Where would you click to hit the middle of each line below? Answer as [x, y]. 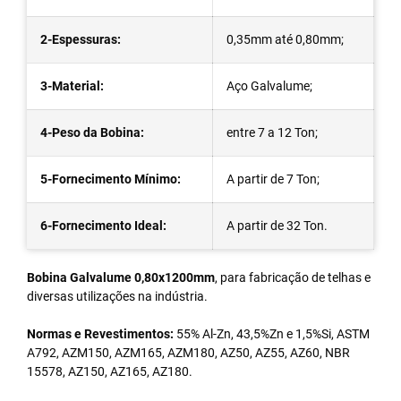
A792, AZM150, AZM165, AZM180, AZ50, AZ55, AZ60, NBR [188, 352]
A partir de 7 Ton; [273, 179]
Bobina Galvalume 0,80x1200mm [121, 277]
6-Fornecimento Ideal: [103, 225]
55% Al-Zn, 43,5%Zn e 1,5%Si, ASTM [272, 333]
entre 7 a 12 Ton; [272, 132]
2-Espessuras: [81, 39]
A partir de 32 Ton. [277, 225]
